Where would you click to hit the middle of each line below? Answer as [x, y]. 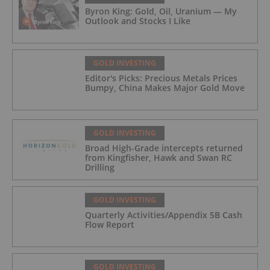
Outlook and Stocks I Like [138, 21]
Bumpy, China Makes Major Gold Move [165, 88]
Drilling [100, 168]
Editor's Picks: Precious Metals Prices [161, 78]
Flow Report [110, 225]
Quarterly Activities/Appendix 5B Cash [164, 215]
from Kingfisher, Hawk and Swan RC [159, 158]
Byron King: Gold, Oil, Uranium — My [161, 11]
